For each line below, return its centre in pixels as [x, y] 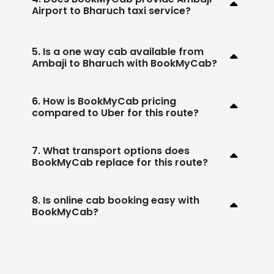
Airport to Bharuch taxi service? [111, 10]
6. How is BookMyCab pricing [104, 101]
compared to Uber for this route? [115, 113]
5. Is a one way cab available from [118, 51]
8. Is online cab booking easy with [116, 200]
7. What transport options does [111, 150]
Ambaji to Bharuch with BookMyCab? [124, 63]
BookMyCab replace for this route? [120, 162]
